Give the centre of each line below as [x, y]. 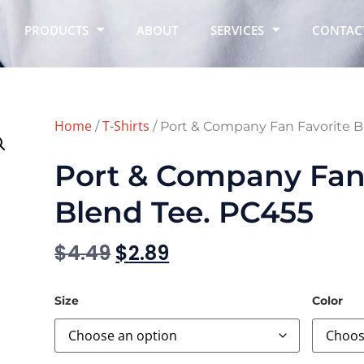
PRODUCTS [56, 30]
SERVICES [237, 30]
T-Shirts [126, 126]
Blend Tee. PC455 [184, 212]
